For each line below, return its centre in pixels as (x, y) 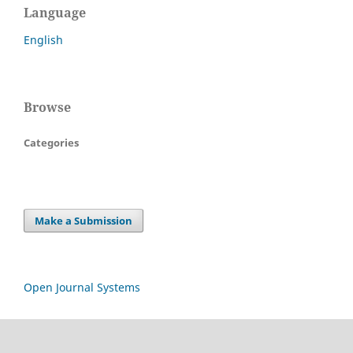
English (43, 39)
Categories (51, 142)
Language (55, 12)
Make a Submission (84, 220)
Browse (47, 107)
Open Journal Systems (82, 287)
